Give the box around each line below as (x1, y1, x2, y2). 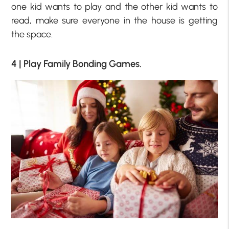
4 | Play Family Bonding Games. (11, 58, 142, 70)
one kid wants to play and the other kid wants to (11, 1, 218, 13)
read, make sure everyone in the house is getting (11, 15, 218, 27)
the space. (11, 29, 53, 40)
